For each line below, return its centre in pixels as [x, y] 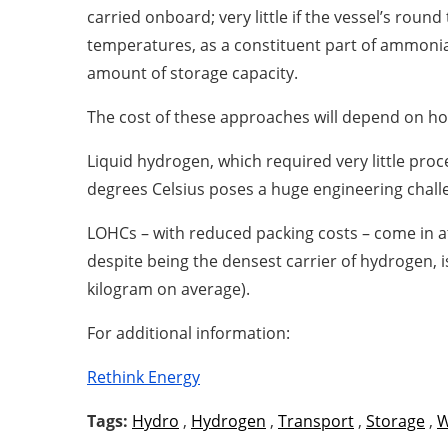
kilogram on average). [168, 289]
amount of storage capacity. [192, 73]
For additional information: [188, 333]
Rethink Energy [143, 377]
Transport [316, 421]
